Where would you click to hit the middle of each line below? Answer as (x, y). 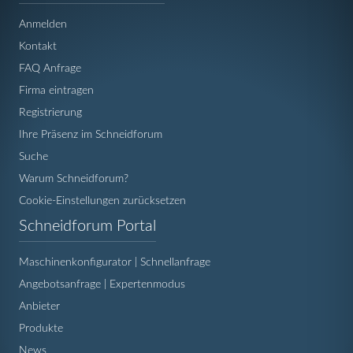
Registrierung (50, 112)
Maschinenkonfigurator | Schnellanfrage (115, 262)
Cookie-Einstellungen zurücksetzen (102, 200)
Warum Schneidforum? (74, 178)
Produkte (41, 328)
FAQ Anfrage (50, 68)
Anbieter (39, 306)
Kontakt (38, 46)
